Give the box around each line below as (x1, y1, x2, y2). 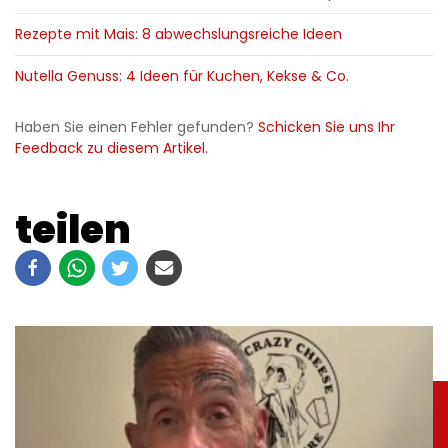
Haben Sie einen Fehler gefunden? (15, 117, 258, 138)
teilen (15, 203, 131, 257)
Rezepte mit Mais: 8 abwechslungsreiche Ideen (15, 24, 342, 45)
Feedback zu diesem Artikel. (15, 138, 208, 159)
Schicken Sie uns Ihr (258, 117, 395, 138)
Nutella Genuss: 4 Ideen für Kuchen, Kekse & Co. (15, 66, 349, 87)
